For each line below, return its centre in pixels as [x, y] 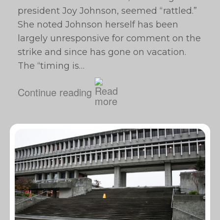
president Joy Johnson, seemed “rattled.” [107, 11]
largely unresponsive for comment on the [109, 38]
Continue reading [55, 92]
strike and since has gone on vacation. [102, 52]
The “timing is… [51, 66]
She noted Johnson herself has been [98, 25]
